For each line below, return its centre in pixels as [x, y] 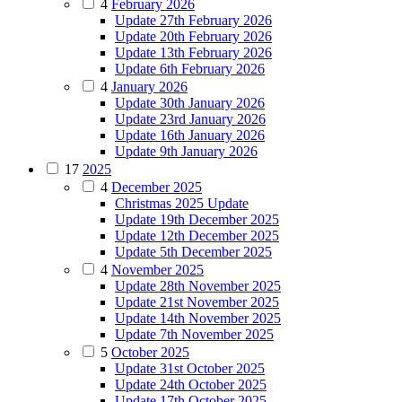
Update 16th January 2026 [190, 135]
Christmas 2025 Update [182, 203]
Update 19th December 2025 [197, 219]
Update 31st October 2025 [190, 368]
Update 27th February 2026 [193, 20]
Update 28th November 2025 [198, 285]
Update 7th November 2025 [194, 334]
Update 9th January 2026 [186, 151]
